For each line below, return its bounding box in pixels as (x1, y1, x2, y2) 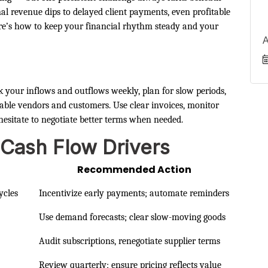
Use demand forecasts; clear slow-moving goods (39, 211, 226, 223)
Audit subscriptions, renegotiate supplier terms (39, 235, 220, 246)
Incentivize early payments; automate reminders (39, 187, 229, 199)
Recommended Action (77, 162, 191, 176)
